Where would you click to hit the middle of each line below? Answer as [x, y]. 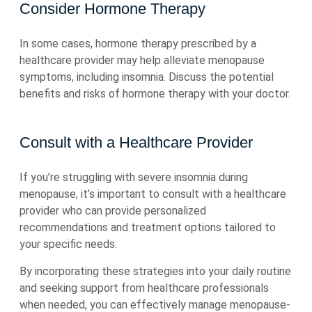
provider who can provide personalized [113, 211]
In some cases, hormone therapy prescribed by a [138, 44]
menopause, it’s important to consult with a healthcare [153, 194]
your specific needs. [68, 244]
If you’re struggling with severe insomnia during [134, 177]
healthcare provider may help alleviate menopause [142, 60]
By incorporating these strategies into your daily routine [155, 271]
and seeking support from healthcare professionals [144, 288]
